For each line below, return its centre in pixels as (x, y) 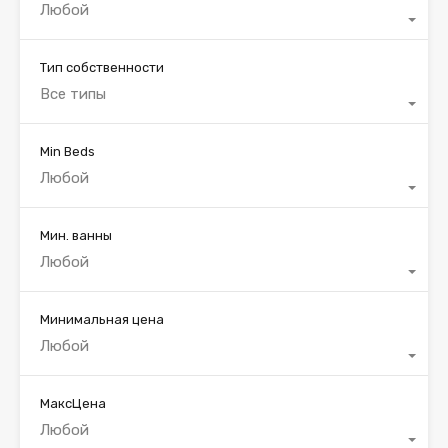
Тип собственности (102, 68)
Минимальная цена (102, 320)
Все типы (73, 94)
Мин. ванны (76, 236)
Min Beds (67, 152)
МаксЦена (73, 404)
